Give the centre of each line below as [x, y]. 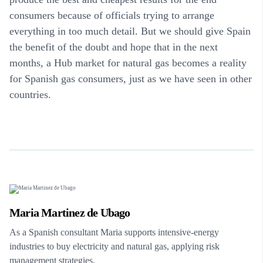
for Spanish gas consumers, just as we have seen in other [131, 78]
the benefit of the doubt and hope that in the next [114, 47]
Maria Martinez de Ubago [70, 212]
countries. [30, 94]
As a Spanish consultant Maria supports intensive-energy [114, 232]
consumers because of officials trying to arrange [112, 15]
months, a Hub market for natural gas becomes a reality [128, 63]
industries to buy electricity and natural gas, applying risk [114, 246]
